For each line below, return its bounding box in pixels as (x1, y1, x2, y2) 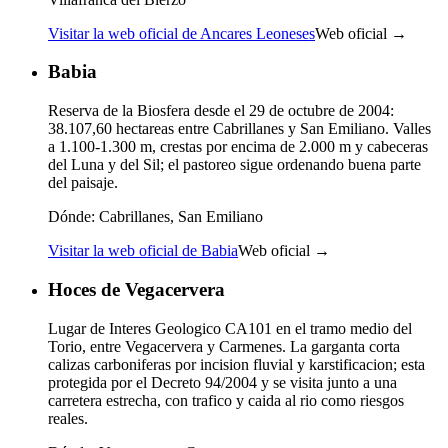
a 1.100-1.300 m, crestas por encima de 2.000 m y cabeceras (48, 138, 428, 156)
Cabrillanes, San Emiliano (95, 208, 263, 226)
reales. (48, 409, 88, 427)
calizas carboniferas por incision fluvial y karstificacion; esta (48, 355, 425, 373)
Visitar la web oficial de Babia (48, 242, 238, 260)
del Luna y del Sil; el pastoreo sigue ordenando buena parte (48, 156, 421, 174)
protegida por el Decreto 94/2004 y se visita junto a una (48, 373, 397, 391)
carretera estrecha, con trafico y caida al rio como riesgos (48, 391, 404, 409)
